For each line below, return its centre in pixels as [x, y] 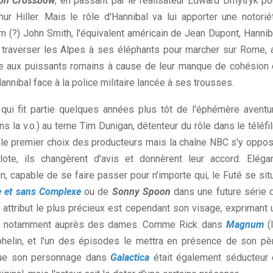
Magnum [245, 225]
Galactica [130, 258]
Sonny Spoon [141, 192]
